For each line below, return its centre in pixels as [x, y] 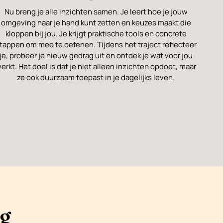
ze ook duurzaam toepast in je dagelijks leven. [96, 77]
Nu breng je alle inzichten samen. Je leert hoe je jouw [96, 11]
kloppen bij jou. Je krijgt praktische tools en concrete [96, 33]
